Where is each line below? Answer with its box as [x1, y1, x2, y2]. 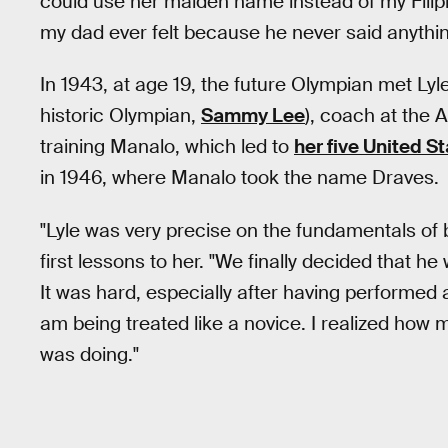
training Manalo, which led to [40, 134, 294, 160]
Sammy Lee [201, 103, 305, 129]
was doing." [40, 342, 139, 368]
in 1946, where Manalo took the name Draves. [40, 165, 439, 191]
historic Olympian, [40, 103, 201, 129]
